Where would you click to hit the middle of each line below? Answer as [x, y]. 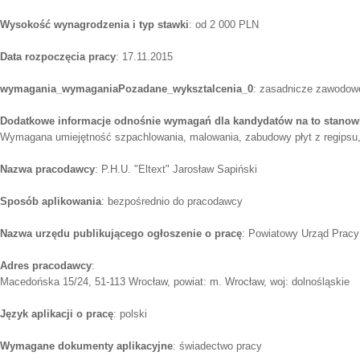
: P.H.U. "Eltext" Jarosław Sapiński [176, 170]
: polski [130, 314]
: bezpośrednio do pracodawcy [172, 202]
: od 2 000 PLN [224, 25]
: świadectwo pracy [217, 346]
